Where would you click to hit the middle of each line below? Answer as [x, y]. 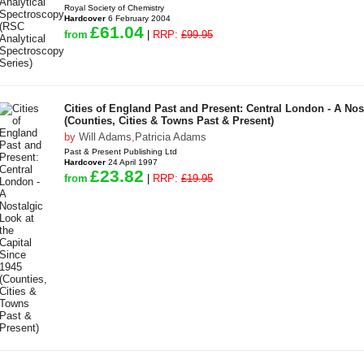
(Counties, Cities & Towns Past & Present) [169, 121]
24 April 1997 [132, 162]
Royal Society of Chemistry [114, 8]
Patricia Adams [171, 137]
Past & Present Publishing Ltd [121, 152]
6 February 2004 [138, 18]
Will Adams [105, 137]
